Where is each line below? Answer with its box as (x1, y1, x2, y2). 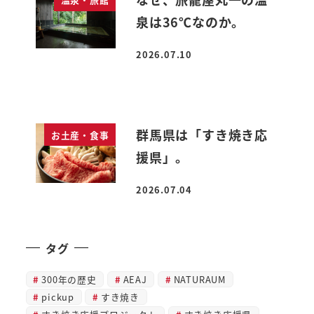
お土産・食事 (50, 128, 109, 142)
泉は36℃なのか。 (136, 13, 245, 32)
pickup (41, 289, 75, 303)
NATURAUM (173, 272, 226, 286)
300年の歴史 (41, 272, 97, 286)
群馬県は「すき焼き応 (136, 125, 268, 144)
